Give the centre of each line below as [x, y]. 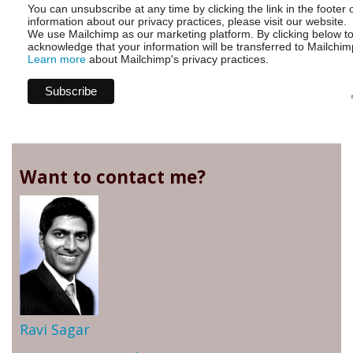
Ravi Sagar [55, 330]
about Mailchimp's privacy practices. [177, 59]
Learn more [57, 59]
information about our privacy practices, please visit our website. [187, 22]
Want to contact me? [113, 177]
